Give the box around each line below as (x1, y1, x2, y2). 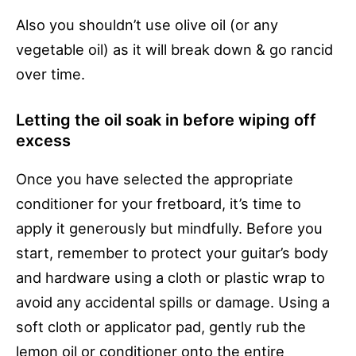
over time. (16, 65, 85, 83)
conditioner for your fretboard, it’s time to (16, 195, 301, 213)
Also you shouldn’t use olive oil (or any (16, 16, 278, 33)
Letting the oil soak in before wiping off (16, 110, 316, 130)
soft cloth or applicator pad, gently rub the (16, 318, 306, 336)
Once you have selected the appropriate (16, 170, 293, 188)
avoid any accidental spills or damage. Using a (16, 293, 330, 311)
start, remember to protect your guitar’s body (16, 244, 328, 262)
